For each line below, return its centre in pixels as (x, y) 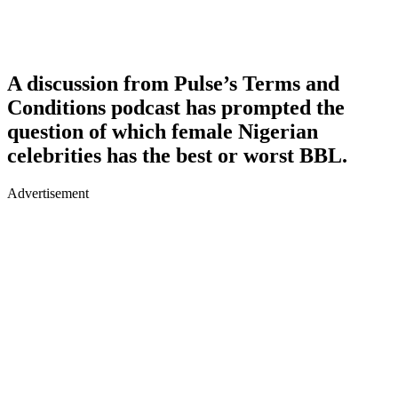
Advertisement (48, 193)
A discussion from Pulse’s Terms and (173, 83)
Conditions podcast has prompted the (176, 107)
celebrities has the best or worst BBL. (177, 155)
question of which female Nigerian (163, 131)
